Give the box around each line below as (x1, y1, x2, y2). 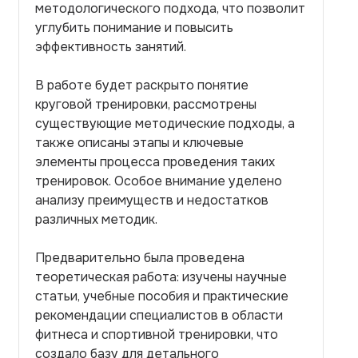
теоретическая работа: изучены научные (35, 268, 287, 285)
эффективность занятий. (35, 38, 186, 55)
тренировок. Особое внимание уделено (35, 173, 282, 189)
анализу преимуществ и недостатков (35, 192, 268, 209)
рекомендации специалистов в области (35, 307, 283, 324)
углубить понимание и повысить (35, 19, 233, 36)
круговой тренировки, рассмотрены (35, 96, 257, 113)
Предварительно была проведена (35, 249, 245, 266)
